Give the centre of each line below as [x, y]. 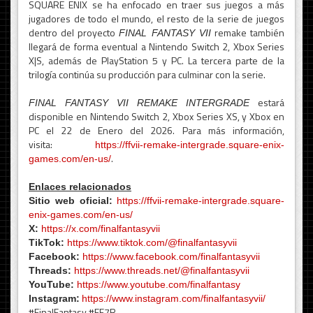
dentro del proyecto [74, 32]
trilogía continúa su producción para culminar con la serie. [147, 74]
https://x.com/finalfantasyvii [101, 228]
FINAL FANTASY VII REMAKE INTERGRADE [143, 102]
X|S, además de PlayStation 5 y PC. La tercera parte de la [156, 60]
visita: [62, 144]
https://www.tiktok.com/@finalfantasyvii [152, 242]
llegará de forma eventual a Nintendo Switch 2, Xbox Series [156, 46]
